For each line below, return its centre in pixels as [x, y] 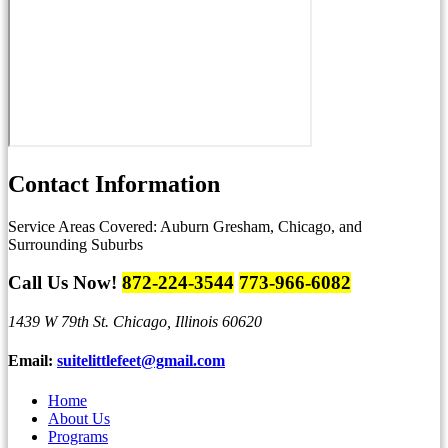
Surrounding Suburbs [75, 244]
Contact [51, 183]
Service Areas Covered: [82, 226]
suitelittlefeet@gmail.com [141, 361]
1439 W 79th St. [60, 322]
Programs [78, 436]
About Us [79, 418]
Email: [32, 361]
